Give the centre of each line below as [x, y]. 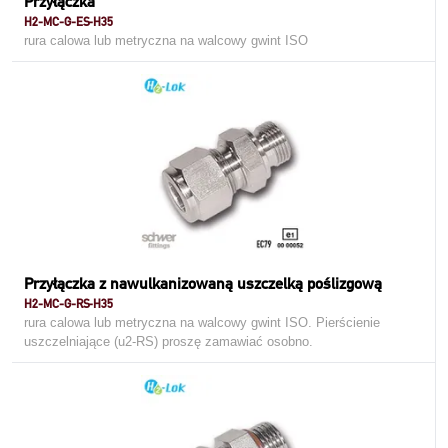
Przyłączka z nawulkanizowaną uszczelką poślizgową [203, 283]
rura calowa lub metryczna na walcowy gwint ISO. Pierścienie [202, 322]
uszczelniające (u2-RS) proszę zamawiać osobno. [168, 341]
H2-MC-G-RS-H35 [68, 303]
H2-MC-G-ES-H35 [68, 21]
